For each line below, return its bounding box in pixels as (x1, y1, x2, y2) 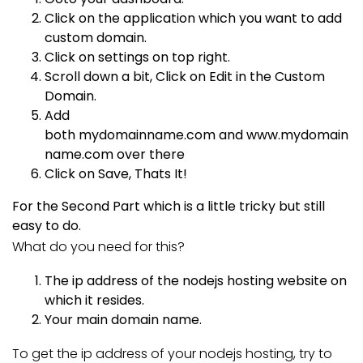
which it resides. (45, 291, 144, 310)
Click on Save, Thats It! (45, 164, 187, 183)
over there (117, 145, 185, 164)
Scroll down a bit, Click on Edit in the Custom (45, 67, 325, 86)
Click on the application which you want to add (45, 9, 342, 28)
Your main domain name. (45, 310, 202, 329)
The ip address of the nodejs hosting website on (45, 271, 347, 290)
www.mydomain (246, 126, 348, 144)
